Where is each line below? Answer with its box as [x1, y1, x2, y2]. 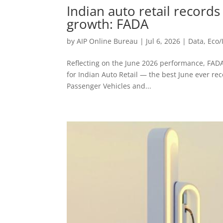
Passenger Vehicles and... [67, 81, 152, 91]
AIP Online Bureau [77, 36, 138, 46]
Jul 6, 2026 [146, 36, 181, 46]
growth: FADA [67, 15, 149, 33]
